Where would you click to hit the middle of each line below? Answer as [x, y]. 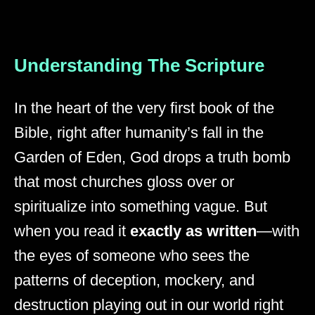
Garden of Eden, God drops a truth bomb [152, 157]
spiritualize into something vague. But [141, 206]
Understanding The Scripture [139, 65]
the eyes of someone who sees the [132, 255]
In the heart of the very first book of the [144, 108]
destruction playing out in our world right [149, 304]
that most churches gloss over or [124, 181]
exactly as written [193, 231]
